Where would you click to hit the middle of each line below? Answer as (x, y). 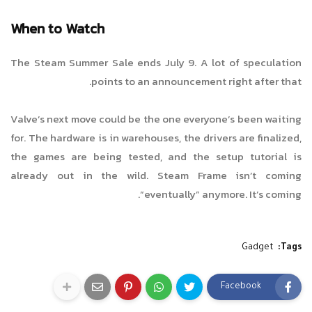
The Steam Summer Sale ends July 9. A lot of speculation (156, 63)
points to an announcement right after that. (196, 81)
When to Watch (57, 29)
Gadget (258, 248)
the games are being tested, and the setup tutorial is (156, 157)
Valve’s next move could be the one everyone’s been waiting (156, 119)
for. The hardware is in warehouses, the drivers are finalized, (156, 138)
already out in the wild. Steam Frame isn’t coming (156, 175)
